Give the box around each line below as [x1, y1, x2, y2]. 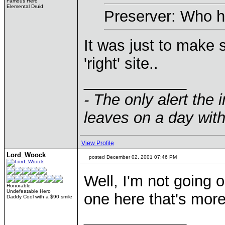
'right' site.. [84, 54, 158, 72]
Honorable [7, 183, 31, 188]
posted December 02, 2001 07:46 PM [87, 154, 177, 160]
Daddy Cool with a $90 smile [7, 194, 72, 199]
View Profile [81, 140, 114, 147]
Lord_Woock [7, 151, 46, 159]
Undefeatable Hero [7, 188, 51, 194]
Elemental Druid [7, 4, 43, 9]
